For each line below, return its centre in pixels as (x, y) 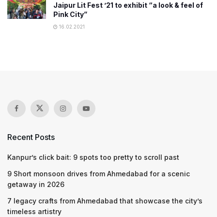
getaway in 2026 (36, 184)
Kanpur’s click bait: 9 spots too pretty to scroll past (93, 157)
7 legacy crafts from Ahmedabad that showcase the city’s (105, 201)
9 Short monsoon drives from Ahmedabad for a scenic (99, 173)
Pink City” (70, 14)
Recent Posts (31, 137)
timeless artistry (34, 211)
